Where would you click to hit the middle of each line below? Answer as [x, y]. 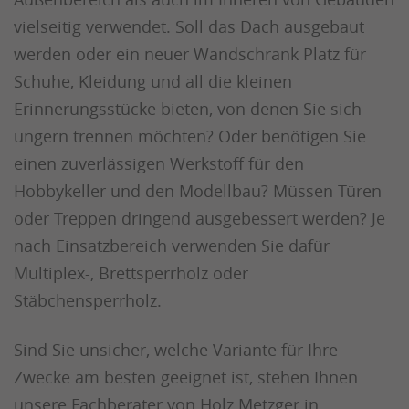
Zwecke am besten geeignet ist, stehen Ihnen [186, 378]
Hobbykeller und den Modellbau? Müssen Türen [198, 191]
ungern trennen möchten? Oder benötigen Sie [190, 136]
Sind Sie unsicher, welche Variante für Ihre [176, 350]
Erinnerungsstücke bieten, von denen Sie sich [188, 109]
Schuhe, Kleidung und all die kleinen [153, 82]
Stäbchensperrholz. [88, 301]
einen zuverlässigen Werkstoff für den [159, 164]
